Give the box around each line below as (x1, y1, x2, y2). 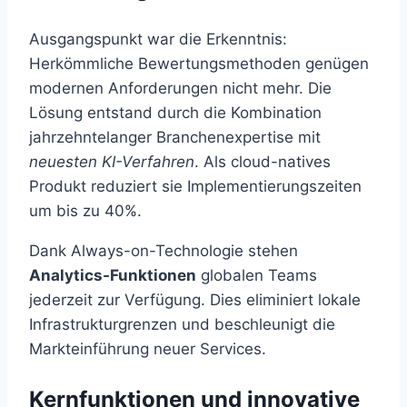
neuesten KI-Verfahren (29, 152, 194, 171)
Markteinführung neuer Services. (29, 339, 266, 358)
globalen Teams (196, 265, 317, 284)
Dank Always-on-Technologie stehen (29, 241, 298, 260)
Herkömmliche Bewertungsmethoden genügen (29, 54, 369, 73)
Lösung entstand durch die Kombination (29, 103, 322, 122)
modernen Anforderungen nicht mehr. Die (29, 78, 332, 97)
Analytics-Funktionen (29, 265, 196, 284)
